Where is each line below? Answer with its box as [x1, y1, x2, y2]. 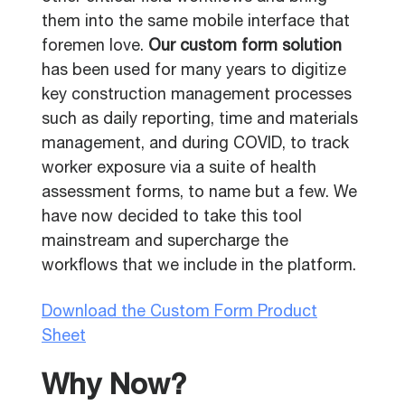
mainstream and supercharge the [42, 234, 288, 250]
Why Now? [42, 373, 194, 402]
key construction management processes [42, 88, 352, 104]
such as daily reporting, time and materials [42, 112, 358, 128]
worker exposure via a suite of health [42, 161, 316, 177]
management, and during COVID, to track [42, 137, 349, 153]
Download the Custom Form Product [42, 305, 317, 321]
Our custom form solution [148, 39, 342, 55]
